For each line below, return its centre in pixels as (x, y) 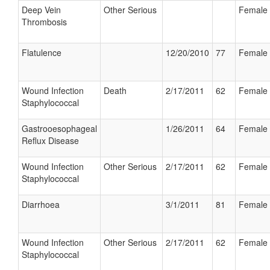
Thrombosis (44, 22)
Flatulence (42, 52)
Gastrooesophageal (59, 128)
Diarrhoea (41, 204)
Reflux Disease (50, 140)
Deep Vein (41, 10)
